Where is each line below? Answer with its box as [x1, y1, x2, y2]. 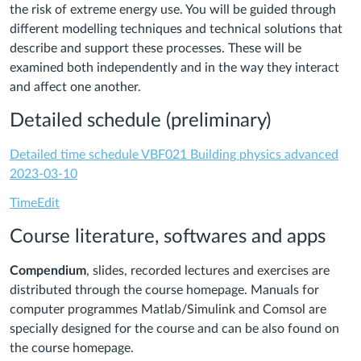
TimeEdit [10, 197, 60, 210]
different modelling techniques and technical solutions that [10, 23, 342, 36]
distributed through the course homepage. [10, 284, 251, 297]
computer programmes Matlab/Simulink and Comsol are [10, 303, 326, 317]
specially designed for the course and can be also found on [10, 322, 339, 336]
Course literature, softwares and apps [10, 227, 326, 247]
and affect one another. [10, 81, 141, 94]
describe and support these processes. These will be [10, 42, 301, 56]
